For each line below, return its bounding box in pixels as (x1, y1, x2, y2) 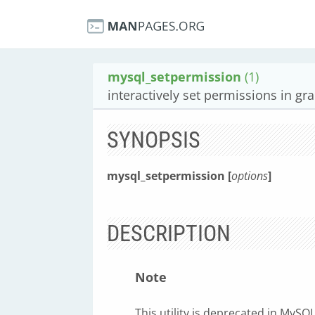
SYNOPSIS (107, 127, 200, 153)
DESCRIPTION (107, 220, 231, 247)
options (231, 168, 268, 184)
